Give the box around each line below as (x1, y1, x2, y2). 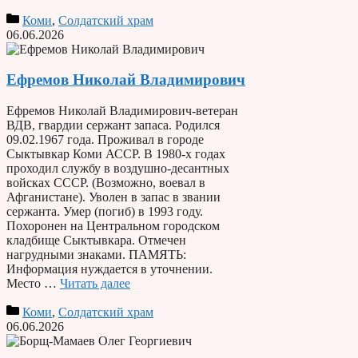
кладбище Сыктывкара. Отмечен (6, 233, 186, 248)
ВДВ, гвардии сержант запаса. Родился (6, 118, 220, 133)
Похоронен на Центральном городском (6, 219, 220, 233)
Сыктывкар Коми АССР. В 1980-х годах (6, 147, 225, 161)
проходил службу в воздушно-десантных (6, 161, 229, 176)
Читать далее (60, 276, 130, 291)
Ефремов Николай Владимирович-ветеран (6, 104, 238, 118)
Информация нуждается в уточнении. (6, 262, 213, 276)
